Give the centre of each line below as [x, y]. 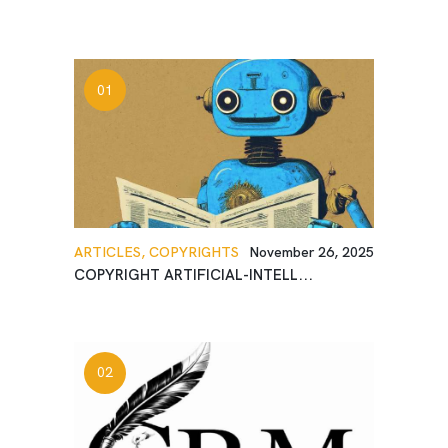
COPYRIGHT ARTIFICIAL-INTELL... [193, 274]
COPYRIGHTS [194, 251]
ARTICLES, [111, 251]
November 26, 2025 [311, 251]
